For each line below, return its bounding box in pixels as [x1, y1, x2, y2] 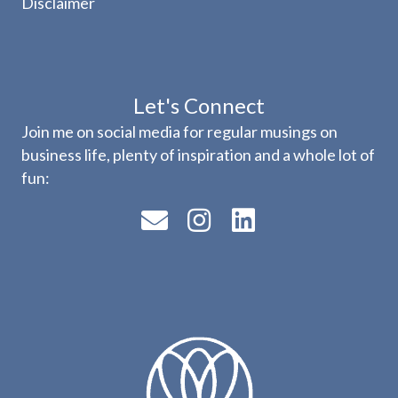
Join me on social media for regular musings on [21, 122, 338, 142]
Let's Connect [133, 92, 265, 119]
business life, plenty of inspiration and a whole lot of [21, 145, 375, 165]
